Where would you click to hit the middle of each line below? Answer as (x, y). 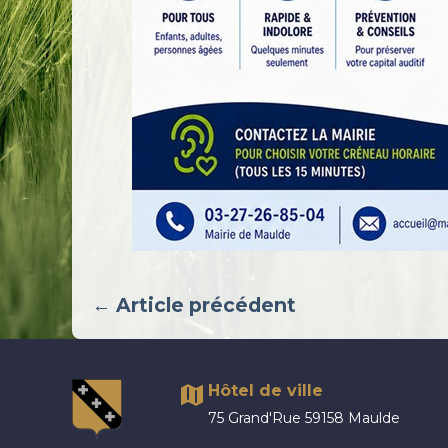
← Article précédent (194, 304)
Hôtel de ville (265, 390)
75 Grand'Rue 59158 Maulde (303, 417)
